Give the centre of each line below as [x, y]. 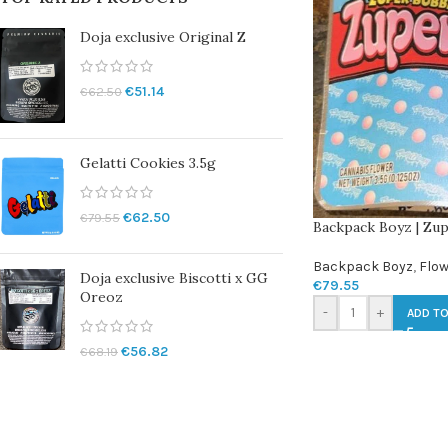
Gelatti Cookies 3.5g [148, 163]
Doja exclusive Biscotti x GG [174, 277]
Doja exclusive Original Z [163, 37]
